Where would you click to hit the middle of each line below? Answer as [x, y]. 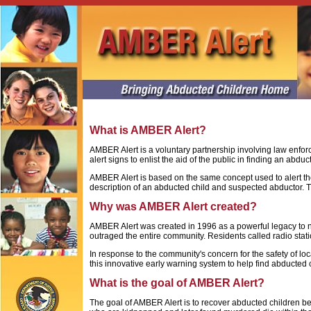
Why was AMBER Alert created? [173, 207]
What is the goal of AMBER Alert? [177, 283]
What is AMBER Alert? [148, 130]
